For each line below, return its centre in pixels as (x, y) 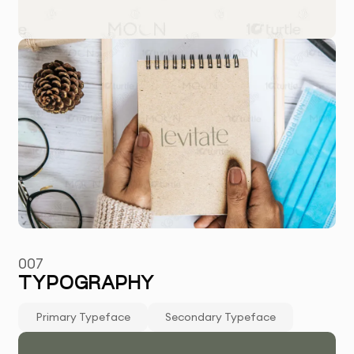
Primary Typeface (83, 317)
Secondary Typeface (221, 317)
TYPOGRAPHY (86, 285)
